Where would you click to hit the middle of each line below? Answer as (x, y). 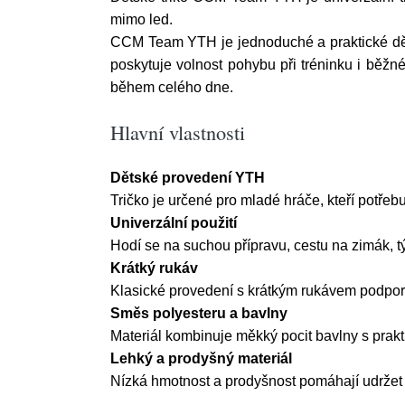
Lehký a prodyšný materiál (201, 358)
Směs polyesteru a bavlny (199, 313)
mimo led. (141, 19)
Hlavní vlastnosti (178, 132)
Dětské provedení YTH (188, 178)
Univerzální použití (174, 223)
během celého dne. (172, 87)
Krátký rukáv (154, 268)
